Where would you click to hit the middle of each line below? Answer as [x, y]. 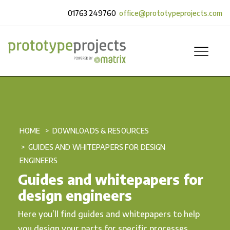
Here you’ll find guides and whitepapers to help [109, 214]
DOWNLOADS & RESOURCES [101, 131]
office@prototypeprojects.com [171, 13]
